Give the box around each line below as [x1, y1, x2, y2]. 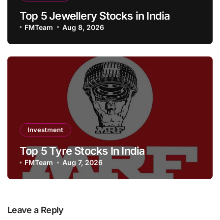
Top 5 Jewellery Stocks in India [20, 9, 170, 22]
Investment [27, 126, 63, 134]
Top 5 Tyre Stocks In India [20, 144, 145, 158]
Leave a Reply [7, 205, 64, 216]
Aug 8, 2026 [62, 23, 104, 31]
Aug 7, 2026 [62, 158, 103, 167]
